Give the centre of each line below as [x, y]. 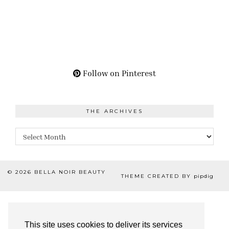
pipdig [204, 176]
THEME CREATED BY [157, 176]
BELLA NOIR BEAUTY [70, 172]
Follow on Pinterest [118, 73]
